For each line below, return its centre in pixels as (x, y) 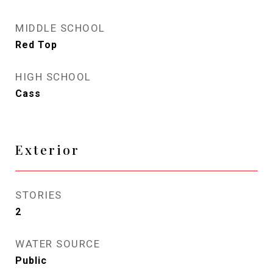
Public (31, 261)
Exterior (48, 149)
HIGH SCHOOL (53, 77)
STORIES (39, 195)
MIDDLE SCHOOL (60, 28)
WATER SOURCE (58, 244)
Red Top (36, 45)
